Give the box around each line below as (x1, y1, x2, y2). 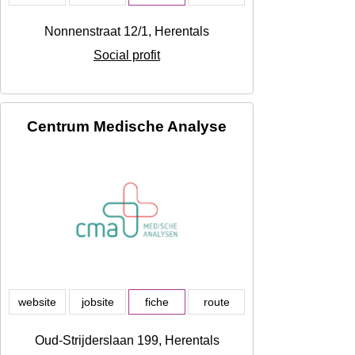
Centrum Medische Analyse (27, 118, 227, 136)
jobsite (81, 296, 114, 309)
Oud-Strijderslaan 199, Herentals (34, 334, 219, 348)
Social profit (94, 48, 160, 63)
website (18, 296, 56, 309)
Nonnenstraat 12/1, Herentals (44, 25, 209, 39)
